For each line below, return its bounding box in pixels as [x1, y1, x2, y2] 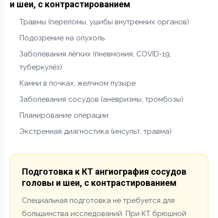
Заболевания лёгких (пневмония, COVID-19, [19, 49, 171, 58]
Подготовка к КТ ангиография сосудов [22, 166, 186, 177]
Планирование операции [19, 110, 109, 120]
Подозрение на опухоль [19, 33, 105, 42]
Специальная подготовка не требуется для [22, 196, 175, 205]
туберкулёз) [19, 62, 62, 72]
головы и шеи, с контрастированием [22, 177, 177, 188]
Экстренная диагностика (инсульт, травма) [19, 127, 172, 136]
